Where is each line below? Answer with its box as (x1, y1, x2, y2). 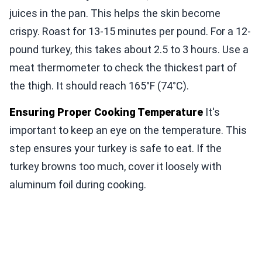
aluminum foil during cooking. (9, 178, 146, 191)
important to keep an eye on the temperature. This (9, 123, 247, 136)
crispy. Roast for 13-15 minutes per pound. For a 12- (9, 25, 251, 37)
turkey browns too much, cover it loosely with (9, 160, 222, 173)
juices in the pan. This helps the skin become (9, 6, 220, 19)
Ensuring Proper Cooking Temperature (9, 105, 203, 118)
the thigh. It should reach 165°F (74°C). (9, 79, 189, 92)
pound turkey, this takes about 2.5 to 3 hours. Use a (9, 43, 249, 56)
